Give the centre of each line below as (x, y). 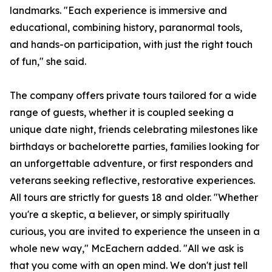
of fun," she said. (48, 62)
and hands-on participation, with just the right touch (131, 45)
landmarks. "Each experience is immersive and (118, 11)
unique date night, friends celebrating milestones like (134, 130)
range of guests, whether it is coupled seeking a (122, 113)
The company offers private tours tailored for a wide (133, 96)
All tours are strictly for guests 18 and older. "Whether (134, 198)
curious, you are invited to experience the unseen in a (135, 232)
